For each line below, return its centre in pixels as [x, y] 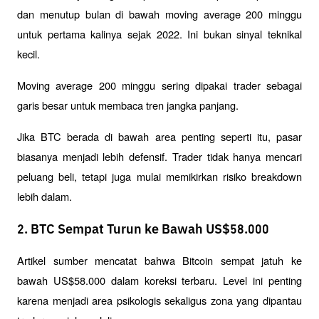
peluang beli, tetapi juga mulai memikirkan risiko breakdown [159, 177]
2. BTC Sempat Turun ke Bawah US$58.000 [143, 230]
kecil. [30, 54]
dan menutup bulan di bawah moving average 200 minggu [159, 14]
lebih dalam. [45, 197]
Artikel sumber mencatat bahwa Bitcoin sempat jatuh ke [159, 260]
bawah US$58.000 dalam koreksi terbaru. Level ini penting [159, 280]
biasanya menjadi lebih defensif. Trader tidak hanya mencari [159, 157]
